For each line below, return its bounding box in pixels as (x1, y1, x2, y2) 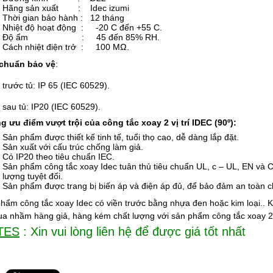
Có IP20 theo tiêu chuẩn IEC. (2, 152, 115, 161)
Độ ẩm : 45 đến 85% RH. (2, 32, 160, 42)
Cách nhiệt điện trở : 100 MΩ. (2, 42, 129, 52)
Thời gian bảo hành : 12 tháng (2, 13, 124, 23)
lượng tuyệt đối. (2, 171, 63, 181)
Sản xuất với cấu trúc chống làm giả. (2, 142, 143, 152)
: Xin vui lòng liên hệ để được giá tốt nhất (19, 225, 246, 238)
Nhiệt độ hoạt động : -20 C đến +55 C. (2, 23, 162, 32)
